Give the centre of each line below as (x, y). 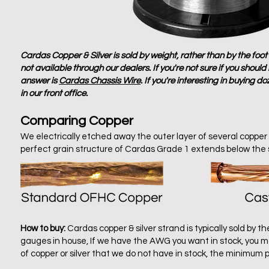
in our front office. (54, 93)
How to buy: (43, 228)
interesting (197, 80)
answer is (40, 80)
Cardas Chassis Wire (100, 80)
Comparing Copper (77, 121)
